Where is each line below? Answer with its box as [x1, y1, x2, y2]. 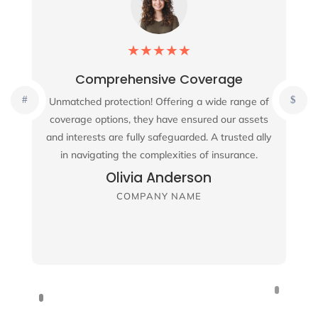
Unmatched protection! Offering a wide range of [48, 95, 269, 109]
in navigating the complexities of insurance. [60, 148, 258, 162]
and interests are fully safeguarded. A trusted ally [46, 131, 272, 144]
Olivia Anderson [106, 168, 212, 188]
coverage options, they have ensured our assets [49, 113, 268, 126]
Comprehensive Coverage [75, 70, 243, 89]
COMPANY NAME [116, 190, 202, 202]
